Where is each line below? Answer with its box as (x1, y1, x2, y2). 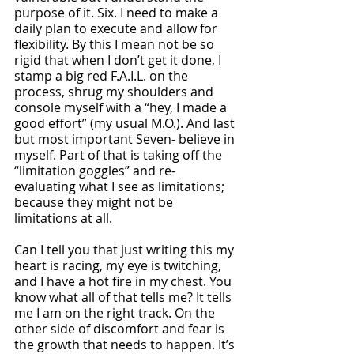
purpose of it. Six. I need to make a (14, 4, 221, 21)
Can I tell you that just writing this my (14, 241, 237, 258)
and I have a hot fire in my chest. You (14, 273, 235, 290)
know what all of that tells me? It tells (14, 288, 235, 306)
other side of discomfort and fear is (14, 320, 228, 337)
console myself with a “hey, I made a (14, 99, 230, 116)
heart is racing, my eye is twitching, (14, 257, 224, 274)
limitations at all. (14, 209, 115, 227)
